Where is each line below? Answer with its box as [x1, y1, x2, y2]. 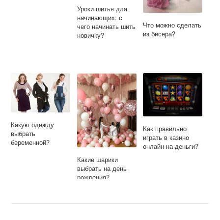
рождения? [77, 172, 110, 182]
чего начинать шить [77, 21, 136, 31]
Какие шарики [77, 154, 118, 164]
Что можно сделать [143, 20, 202, 30]
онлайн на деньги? [143, 141, 199, 151]
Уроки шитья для [77, 3, 127, 13]
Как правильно [143, 124, 187, 134]
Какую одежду [11, 120, 55, 130]
